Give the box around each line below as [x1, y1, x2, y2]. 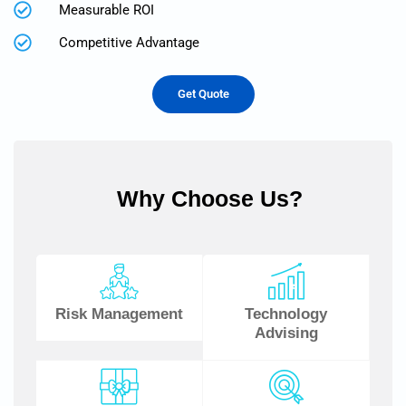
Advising [254, 324, 318, 343]
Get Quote [177, 87, 229, 101]
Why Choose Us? [117, 186, 303, 212]
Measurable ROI [59, 2, 154, 19]
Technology [245, 305, 327, 324]
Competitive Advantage [59, 34, 199, 52]
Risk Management [55, 305, 183, 324]
